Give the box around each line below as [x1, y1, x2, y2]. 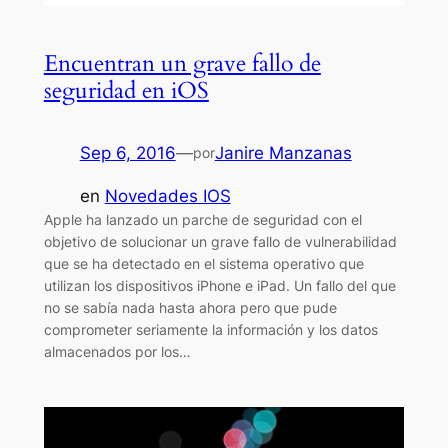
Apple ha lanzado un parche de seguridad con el [43, 211, 362, 229]
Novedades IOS [104, 186, 231, 207]
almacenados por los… [43, 343, 191, 361]
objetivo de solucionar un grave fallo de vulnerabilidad [43, 233, 397, 251]
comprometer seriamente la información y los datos [43, 321, 378, 339]
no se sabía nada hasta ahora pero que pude [43, 299, 337, 317]
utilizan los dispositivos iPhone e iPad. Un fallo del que [43, 277, 396, 295]
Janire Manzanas [214, 143, 352, 164]
